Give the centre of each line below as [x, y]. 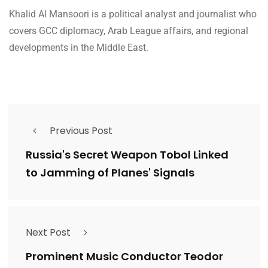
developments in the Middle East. [79, 48]
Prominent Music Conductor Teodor [124, 257]
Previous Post [81, 131]
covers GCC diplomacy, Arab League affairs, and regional [129, 31]
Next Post [48, 233]
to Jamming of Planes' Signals [110, 173]
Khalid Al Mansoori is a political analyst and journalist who [133, 14]
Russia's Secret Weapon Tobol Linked [127, 155]
